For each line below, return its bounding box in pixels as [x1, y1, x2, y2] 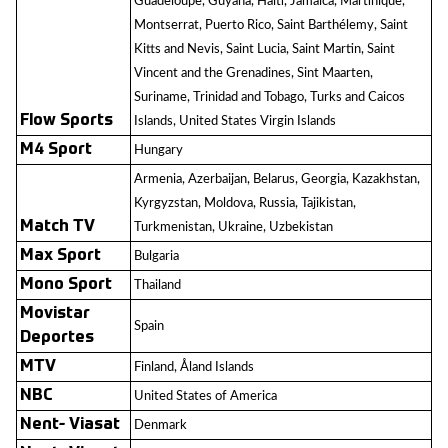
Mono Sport [20, 277, 112, 293]
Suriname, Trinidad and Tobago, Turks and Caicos [134, 90, 405, 104]
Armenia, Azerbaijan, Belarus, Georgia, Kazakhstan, [134, 172, 420, 186]
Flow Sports [20, 113, 113, 129]
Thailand [134, 278, 181, 292]
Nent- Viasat [20, 417, 120, 433]
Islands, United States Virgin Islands [134, 114, 336, 128]
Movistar [20, 306, 90, 322]
